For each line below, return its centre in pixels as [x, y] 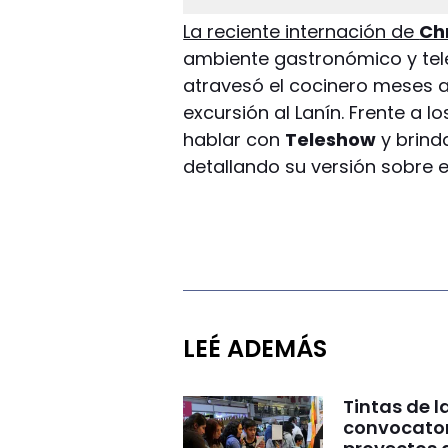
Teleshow [331, 139]
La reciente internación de [301, 31]
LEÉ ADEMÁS [255, 348]
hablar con [234, 139]
